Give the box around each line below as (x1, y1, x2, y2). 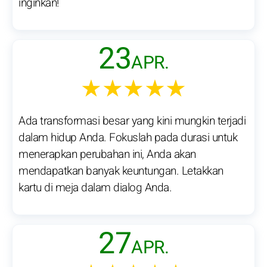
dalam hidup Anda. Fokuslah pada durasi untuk (18, 129, 237, 147)
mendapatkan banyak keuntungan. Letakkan (18, 163, 223, 180)
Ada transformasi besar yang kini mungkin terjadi (18, 113, 246, 130)
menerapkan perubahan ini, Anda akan (18, 146, 196, 163)
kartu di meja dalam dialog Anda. (18, 179, 172, 197)
